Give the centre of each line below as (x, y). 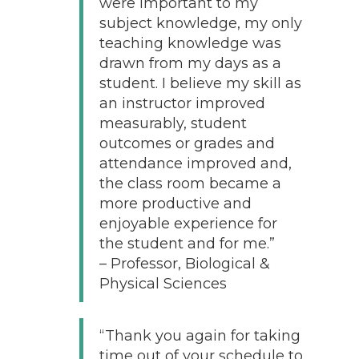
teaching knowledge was (190, 43)
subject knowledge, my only (200, 23)
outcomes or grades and (187, 143)
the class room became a (190, 183)
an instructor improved (182, 103)
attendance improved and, (195, 163)
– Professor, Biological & (184, 263)
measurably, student (173, 123)
